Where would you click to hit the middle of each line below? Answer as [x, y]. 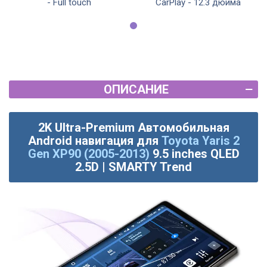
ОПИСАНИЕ [136, 90]
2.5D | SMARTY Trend [133, 167]
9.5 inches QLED [196, 154]
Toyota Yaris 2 [200, 141]
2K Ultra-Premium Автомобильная [133, 128]
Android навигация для [94, 141]
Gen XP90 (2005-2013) [89, 154]
